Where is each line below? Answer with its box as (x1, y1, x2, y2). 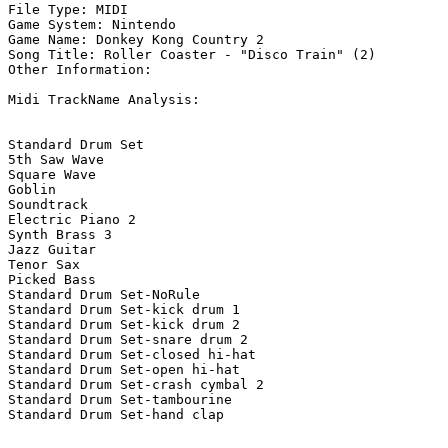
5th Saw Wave (8, 152, 104, 168)
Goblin (8, 182, 56, 198)
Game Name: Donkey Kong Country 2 (8, 32, 264, 48)
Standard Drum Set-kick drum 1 (8, 302, 240, 318)
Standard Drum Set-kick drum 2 (8, 317, 240, 333)
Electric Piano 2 (8, 212, 136, 228)
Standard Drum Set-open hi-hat (8, 362, 240, 378)
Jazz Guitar (8, 242, 96, 258)
